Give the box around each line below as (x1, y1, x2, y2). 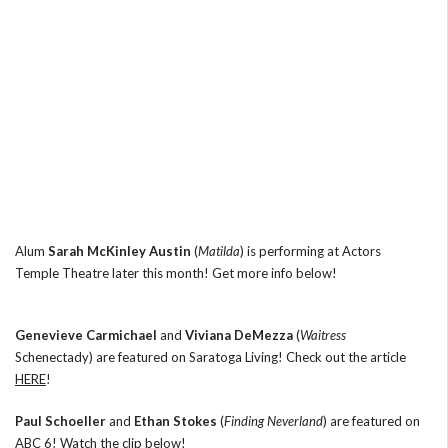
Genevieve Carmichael (15, 327, 157, 343)
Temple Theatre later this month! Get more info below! (15, 265, 337, 281)
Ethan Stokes (134, 413, 217, 429)
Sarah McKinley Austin (48, 243, 191, 259)
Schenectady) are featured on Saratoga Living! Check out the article (15, 349, 406, 365)
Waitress (300, 327, 346, 343)
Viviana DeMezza (185, 327, 293, 343)
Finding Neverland (224, 413, 323, 429)
